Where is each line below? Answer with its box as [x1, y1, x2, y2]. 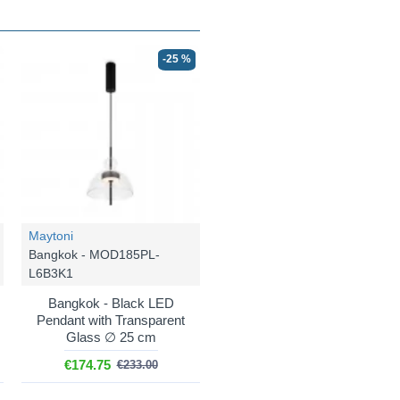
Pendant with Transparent [37, 312, 185, 328]
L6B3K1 [29, 266, 73, 280]
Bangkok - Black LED [47, 296, 174, 311]
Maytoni [29, 229, 73, 243]
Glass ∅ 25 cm [65, 329, 156, 345]
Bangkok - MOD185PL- [29, 247, 160, 262]
